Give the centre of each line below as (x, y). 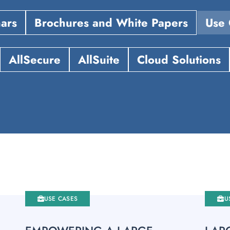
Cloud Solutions (179, 59)
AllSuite (99, 59)
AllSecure (35, 59)
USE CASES (61, 199)
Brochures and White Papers (111, 22)
